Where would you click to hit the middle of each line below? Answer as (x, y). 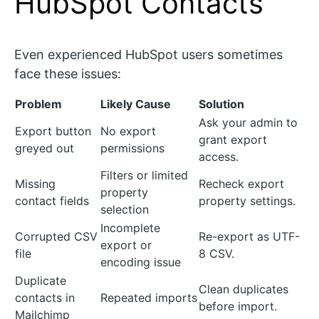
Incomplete (130, 228)
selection (125, 209)
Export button (53, 131)
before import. (238, 306)
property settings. (247, 201)
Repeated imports (149, 298)
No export (128, 131)
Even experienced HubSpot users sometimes (148, 54)
